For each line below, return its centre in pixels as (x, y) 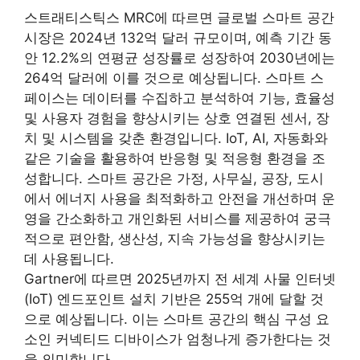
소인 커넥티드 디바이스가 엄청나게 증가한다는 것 (178, 339)
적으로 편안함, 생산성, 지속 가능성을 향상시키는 (175, 239)
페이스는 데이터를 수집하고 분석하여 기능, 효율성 (180, 98)
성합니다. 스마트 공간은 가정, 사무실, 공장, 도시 (174, 178)
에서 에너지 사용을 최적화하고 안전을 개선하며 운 (180, 198)
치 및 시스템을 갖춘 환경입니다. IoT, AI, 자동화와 (176, 138)
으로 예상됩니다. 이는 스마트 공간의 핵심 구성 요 (177, 319)
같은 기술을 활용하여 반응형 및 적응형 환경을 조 (175, 158)
